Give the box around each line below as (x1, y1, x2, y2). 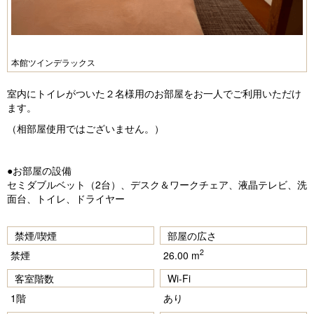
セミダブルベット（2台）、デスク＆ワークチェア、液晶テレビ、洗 (7, 177, 307, 191)
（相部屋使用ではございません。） (7, 121, 164, 135)
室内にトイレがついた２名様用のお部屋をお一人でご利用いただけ (7, 86, 301, 100)
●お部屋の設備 (7, 163, 71, 177)
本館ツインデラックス (11, 55, 95, 68)
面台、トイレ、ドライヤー (7, 191, 125, 205)
